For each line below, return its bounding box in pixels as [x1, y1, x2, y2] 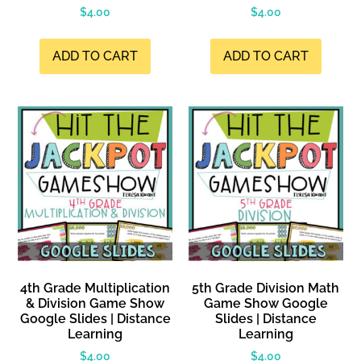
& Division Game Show [26, 295, 165, 311]
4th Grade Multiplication [20, 280, 171, 296]
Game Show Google [203, 295, 328, 311]
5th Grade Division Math [192, 280, 340, 296]
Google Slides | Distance [19, 310, 171, 326]
